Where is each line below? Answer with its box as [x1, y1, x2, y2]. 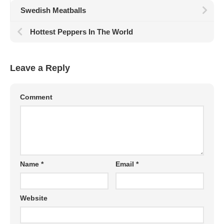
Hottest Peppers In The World [30, 27, 133, 36]
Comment [20, 93, 52, 101]
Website [20, 194, 47, 202]
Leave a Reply [10, 63, 70, 73]
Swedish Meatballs [20, 6, 86, 14]
